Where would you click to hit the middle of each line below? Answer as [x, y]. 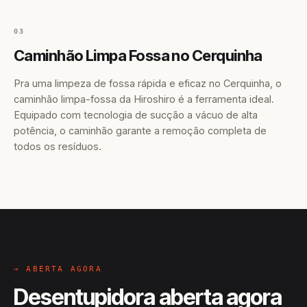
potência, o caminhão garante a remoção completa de [140, 131]
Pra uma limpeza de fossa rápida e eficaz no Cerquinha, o [148, 83]
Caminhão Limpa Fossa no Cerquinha [138, 56]
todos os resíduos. [58, 146]
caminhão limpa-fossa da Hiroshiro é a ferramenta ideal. [144, 99]
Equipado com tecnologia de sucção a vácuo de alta [136, 115]
